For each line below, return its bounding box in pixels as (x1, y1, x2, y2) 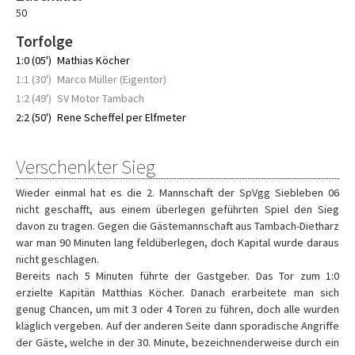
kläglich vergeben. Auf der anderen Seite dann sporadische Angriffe (16, 319, 339, 333)
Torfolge (16, 32, 73, 51)
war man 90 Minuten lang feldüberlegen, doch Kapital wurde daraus (16, 235, 339, 250)
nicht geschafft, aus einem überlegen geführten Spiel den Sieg (16, 202, 339, 216)
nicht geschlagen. (16, 252, 99, 266)
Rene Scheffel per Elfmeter (57, 110, 186, 124)
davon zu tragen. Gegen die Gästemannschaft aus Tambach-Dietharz (16, 219, 339, 233)
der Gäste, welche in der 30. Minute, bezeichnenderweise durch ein (16, 335, 339, 349)
